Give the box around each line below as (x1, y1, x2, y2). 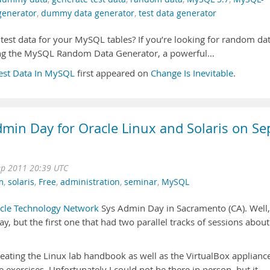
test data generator (139, 8, 216, 19)
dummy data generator (41, 8, 134, 19)
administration (60, 177, 120, 187)
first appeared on (75, 67, 151, 79)
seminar (124, 177, 157, 187)
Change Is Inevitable (151, 67, 233, 79)
